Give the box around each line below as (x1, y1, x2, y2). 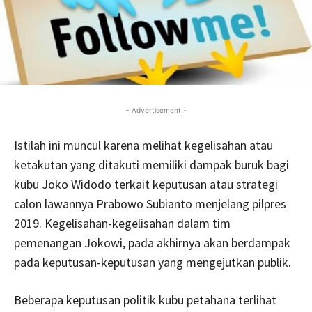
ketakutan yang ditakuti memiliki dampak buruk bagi (14, 156, 289, 173)
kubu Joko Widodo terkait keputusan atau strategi (14, 175, 278, 192)
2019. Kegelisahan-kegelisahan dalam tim (14, 214, 231, 231)
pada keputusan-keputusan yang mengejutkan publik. (14, 253, 291, 270)
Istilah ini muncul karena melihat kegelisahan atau (14, 136, 273, 153)
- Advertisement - (125, 105, 187, 114)
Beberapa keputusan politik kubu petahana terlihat (14, 291, 276, 308)
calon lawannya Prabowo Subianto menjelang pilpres (14, 195, 286, 212)
